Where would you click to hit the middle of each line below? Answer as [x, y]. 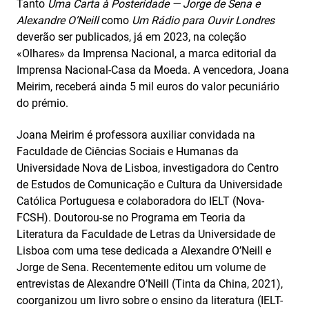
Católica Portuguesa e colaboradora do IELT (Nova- [140, 201]
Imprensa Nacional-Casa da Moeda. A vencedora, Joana [153, 70]
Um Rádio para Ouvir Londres [203, 20]
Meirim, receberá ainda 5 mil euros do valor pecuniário [148, 87]
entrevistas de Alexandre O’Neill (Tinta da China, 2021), [150, 284]
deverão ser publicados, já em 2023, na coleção [131, 37]
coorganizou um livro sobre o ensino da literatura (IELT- [150, 300]
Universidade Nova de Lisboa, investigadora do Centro [148, 168]
